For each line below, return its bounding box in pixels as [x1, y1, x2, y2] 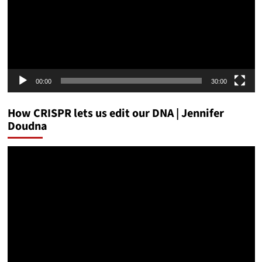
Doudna [7, 118, 47, 135]
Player [6, 161, 33, 173]
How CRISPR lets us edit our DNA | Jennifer [7, 105, 224, 122]
